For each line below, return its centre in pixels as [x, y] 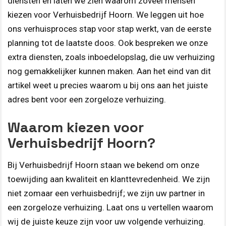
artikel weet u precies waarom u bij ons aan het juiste [108, 86]
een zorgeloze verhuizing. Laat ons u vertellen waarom [110, 207]
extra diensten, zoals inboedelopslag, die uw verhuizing [111, 57]
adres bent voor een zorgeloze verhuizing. [87, 100]
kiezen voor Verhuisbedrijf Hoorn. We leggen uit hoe [106, 15]
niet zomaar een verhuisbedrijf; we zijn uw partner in [106, 193]
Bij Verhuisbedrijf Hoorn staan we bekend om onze [103, 165]
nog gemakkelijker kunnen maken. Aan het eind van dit [109, 71]
